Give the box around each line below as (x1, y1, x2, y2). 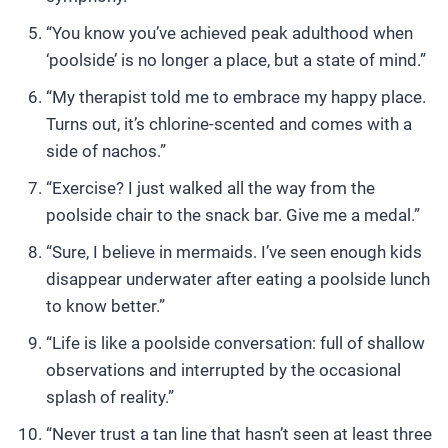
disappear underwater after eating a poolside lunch (46, 269, 430, 289)
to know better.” (46, 296, 165, 316)
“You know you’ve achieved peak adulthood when (46, 23, 413, 43)
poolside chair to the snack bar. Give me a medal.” (46, 205, 420, 225)
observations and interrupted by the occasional (46, 360, 401, 380)
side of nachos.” (46, 141, 166, 161)
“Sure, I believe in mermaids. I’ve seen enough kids (46, 242, 422, 262)
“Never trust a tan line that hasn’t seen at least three (46, 424, 432, 444)
